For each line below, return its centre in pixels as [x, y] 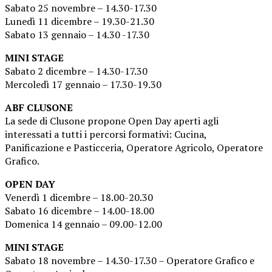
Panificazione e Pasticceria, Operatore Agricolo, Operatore [134, 148]
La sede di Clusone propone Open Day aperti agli [112, 121]
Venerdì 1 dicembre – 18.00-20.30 [79, 198]
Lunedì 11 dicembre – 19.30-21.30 [80, 22]
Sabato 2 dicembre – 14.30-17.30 [76, 71]
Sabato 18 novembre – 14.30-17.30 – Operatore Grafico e [130, 261]
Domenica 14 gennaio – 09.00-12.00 [83, 224]
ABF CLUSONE [39, 108]
